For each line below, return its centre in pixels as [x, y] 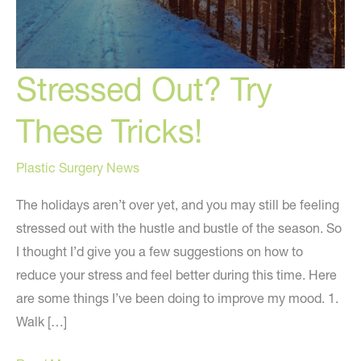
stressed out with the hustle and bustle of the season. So [179, 228]
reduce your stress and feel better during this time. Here [176, 274]
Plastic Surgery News [78, 168]
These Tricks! [109, 131]
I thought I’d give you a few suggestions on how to [160, 251]
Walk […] [41, 321]
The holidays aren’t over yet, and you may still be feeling [178, 204]
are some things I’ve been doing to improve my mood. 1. [177, 298]
